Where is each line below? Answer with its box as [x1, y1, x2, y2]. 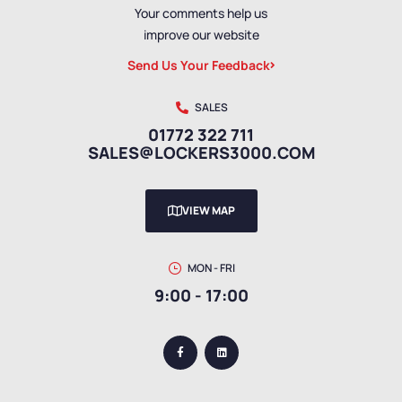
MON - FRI [187, 260, 235, 276]
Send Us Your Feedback [127, 56, 270, 74]
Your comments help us [135, 4, 267, 22]
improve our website [143, 26, 259, 44]
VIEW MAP [181, 203, 235, 219]
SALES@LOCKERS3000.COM [87, 142, 315, 164]
